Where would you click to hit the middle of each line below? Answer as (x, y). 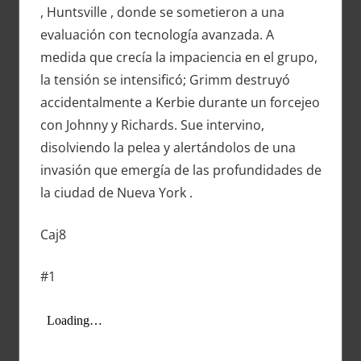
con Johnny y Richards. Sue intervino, (152, 125)
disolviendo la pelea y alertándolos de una (168, 148)
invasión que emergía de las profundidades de (180, 170)
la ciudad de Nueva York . (116, 193)
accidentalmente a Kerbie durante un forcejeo (180, 103)
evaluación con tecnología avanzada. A (157, 35)
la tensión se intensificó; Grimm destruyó (165, 80)
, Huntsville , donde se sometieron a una (162, 12)
